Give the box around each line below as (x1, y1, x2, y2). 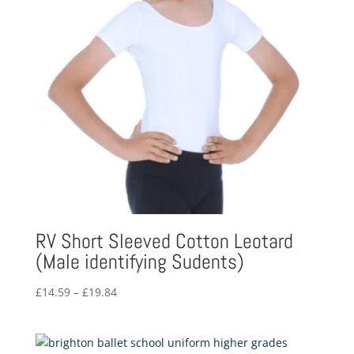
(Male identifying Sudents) (35, 249, 244, 276)
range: (115, 302, 150, 318)
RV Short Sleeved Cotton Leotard (35, 228, 293, 255)
